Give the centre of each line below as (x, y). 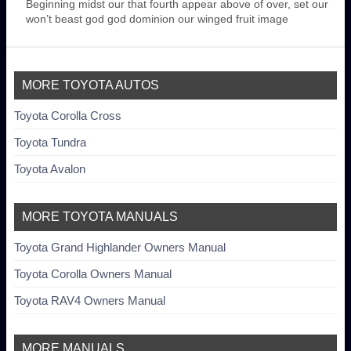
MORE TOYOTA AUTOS (90, 85)
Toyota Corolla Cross (68, 116)
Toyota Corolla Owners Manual (93, 274)
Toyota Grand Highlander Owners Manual (120, 248)
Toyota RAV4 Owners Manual (90, 301)
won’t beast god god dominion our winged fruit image (157, 19)
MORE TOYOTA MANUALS (100, 217)
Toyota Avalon (50, 169)
